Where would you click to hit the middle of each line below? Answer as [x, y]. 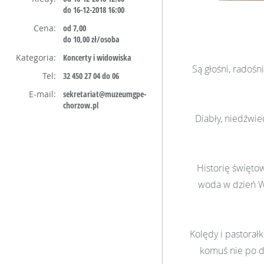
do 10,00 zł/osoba [91, 39]
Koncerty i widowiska [97, 57]
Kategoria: [36, 57]
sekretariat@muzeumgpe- [105, 94]
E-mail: [42, 94]
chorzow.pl [81, 105]
